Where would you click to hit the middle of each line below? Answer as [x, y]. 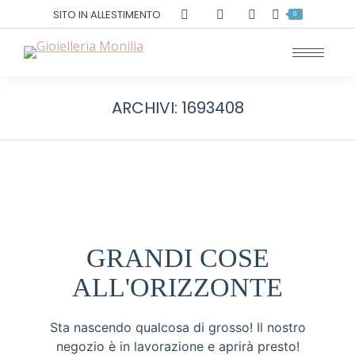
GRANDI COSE [177, 258]
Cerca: [264, 13]
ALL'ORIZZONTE [177, 287]
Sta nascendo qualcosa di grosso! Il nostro [177, 327]
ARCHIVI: [146, 108]
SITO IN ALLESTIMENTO [107, 14]
